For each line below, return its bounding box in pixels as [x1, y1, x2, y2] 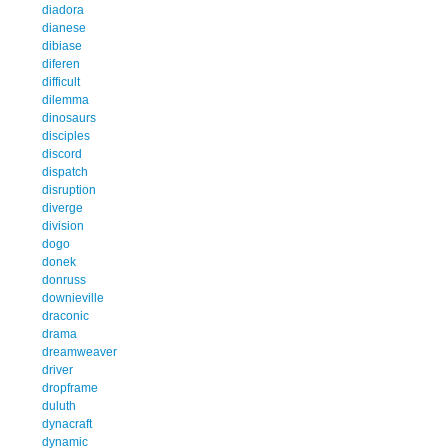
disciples [42, 128, 90, 143]
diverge [42, 200, 83, 215]
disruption [42, 182, 96, 197]
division [42, 218, 84, 233]
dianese [42, 20, 86, 35]
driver [42, 362, 73, 377]
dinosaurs [42, 110, 96, 125]
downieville [42, 290, 104, 305]
